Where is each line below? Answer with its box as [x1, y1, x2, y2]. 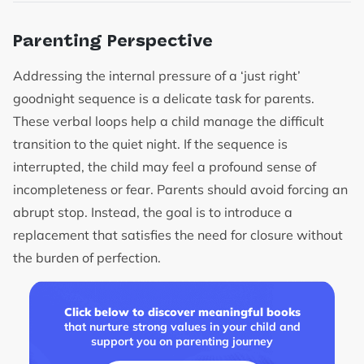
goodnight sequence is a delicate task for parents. [13, 90, 314, 107]
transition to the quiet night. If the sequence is [13, 136, 288, 153]
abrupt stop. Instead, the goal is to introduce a [13, 204, 292, 221]
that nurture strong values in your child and [63, 319, 301, 335]
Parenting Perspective [13, 31, 218, 51]
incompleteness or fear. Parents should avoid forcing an [13, 181, 348, 198]
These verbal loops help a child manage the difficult [13, 113, 324, 130]
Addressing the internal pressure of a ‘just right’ [13, 67, 301, 84]
